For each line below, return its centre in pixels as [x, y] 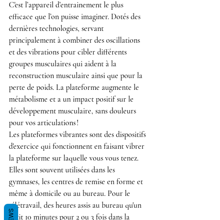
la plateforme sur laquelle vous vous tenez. [75, 158]
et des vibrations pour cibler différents [69, 52]
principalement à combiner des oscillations [75, 41]
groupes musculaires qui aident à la [64, 64]
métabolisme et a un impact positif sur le [72, 99]
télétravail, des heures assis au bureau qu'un [76, 206]
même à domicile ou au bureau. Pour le [70, 194]
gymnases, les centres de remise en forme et [77, 182]
